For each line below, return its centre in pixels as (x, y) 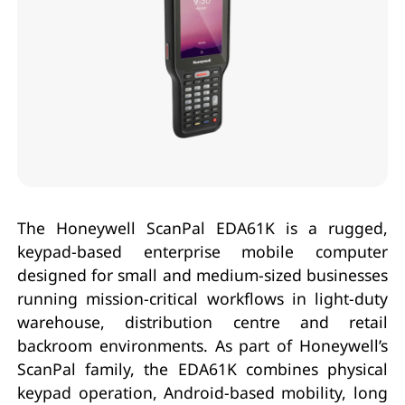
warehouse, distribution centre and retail (202, 321)
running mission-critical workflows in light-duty (202, 298)
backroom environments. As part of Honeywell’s (202, 345)
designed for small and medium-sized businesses (202, 274)
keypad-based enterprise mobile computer (202, 251)
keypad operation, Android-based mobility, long (202, 392)
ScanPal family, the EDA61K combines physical (202, 368)
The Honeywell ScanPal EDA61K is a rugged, (202, 227)
